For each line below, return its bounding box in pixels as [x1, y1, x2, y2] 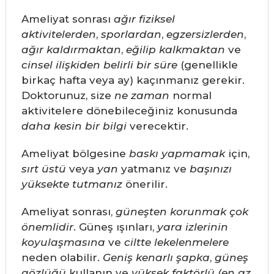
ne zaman [114, 89, 169, 102]
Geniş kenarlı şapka [102, 251, 210, 264]
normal [169, 89, 212, 102]
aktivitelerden [21, 28, 96, 41]
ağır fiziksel [113, 13, 175, 26]
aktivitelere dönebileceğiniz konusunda [21, 105, 237, 117]
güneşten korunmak [115, 206, 226, 218]
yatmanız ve [117, 163, 190, 176]
